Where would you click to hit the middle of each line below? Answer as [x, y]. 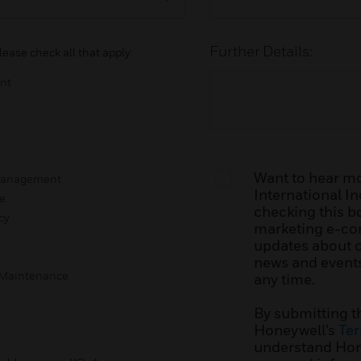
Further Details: [261, 51]
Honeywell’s [296, 330]
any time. [284, 279]
